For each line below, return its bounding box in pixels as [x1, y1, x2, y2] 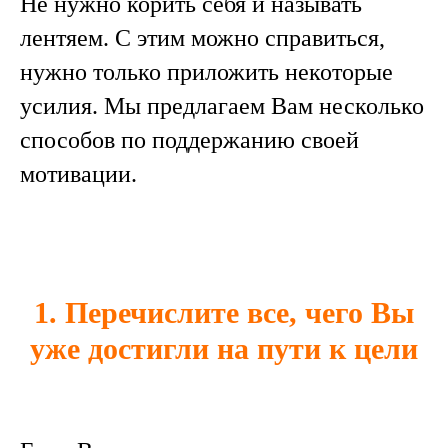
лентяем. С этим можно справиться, [20, 25, 385, 52]
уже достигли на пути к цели [30, 332, 418, 366]
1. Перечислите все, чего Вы [34, 296, 414, 330]
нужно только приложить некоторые [20, 59, 393, 86]
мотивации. [20, 161, 137, 188]
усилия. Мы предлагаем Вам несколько [20, 93, 424, 120]
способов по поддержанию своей [20, 127, 359, 154]
